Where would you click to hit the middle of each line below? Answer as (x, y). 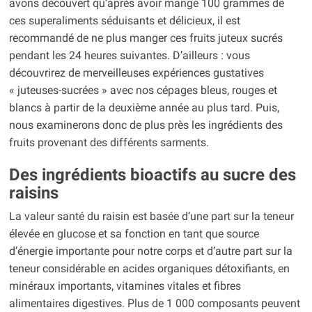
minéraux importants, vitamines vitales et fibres (125, 286)
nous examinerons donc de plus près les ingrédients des (146, 125)
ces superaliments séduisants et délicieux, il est (124, 21)
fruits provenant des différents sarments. (109, 143)
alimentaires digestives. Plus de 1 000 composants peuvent (154, 304)
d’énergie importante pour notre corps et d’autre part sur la (150, 251)
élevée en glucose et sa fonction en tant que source (134, 234)
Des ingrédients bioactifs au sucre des (152, 175)
